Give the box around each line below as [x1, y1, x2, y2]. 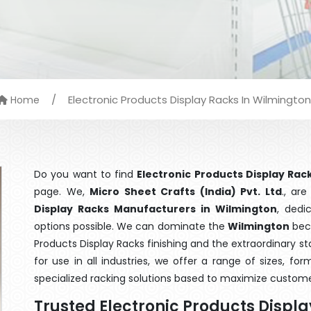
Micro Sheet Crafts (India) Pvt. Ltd [90, 185, 282, 199]
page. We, [34, 185, 90, 199]
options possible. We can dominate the [34, 219, 228, 233]
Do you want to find [34, 167, 137, 181]
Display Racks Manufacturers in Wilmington [34, 202, 278, 216]
